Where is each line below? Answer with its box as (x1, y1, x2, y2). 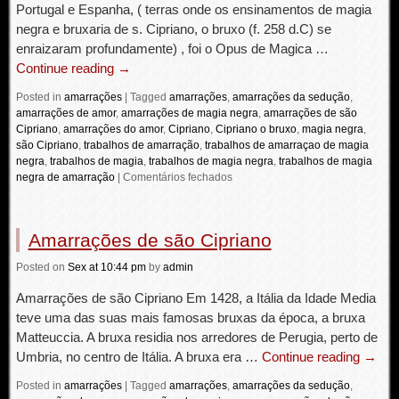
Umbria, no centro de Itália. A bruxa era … (15, 349, 262, 364)
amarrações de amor (15, 107, 116, 119)
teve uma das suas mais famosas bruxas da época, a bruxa (15, 310, 365, 325)
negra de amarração (15, 171, 115, 183)
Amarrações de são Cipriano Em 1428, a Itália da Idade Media (15, 290, 376, 305)
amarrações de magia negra (120, 107, 258, 119)
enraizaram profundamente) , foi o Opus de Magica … (15, 41, 329, 56)
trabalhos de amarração (83, 139, 199, 151)
